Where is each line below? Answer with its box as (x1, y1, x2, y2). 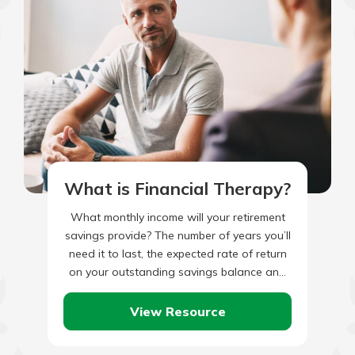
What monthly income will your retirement (70, 210, 285, 224)
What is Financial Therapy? (64, 177, 291, 200)
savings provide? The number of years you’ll (64, 228, 291, 242)
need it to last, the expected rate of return (68, 246, 287, 261)
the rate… (153, 283, 202, 297)
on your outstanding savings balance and (69, 265, 286, 279)
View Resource (129, 303, 226, 319)
